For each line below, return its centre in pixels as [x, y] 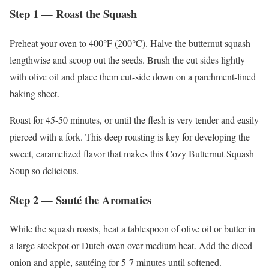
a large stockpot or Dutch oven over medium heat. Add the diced [131, 246]
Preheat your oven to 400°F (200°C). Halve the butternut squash [130, 43]
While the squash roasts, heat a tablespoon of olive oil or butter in [132, 229]
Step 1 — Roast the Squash [73, 14]
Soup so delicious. [44, 170]
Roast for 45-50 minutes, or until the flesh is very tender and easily [134, 119]
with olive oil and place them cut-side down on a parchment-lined [133, 76]
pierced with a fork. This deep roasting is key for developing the [130, 136]
